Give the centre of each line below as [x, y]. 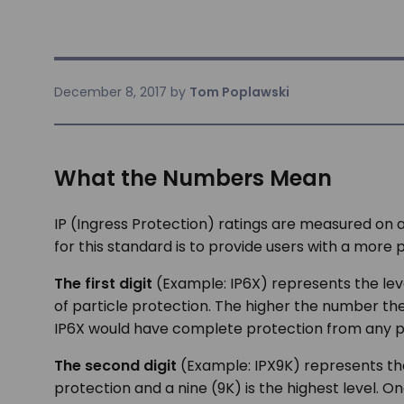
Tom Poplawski [239, 92]
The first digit [103, 284]
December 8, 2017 [110, 92]
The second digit [115, 366]
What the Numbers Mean [193, 178]
